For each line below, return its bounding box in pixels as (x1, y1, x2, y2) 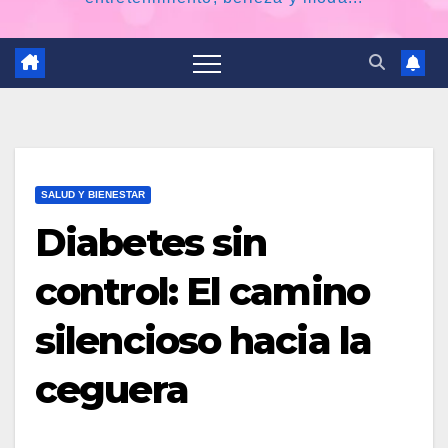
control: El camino (35, 268, 369, 315)
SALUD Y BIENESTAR (41, 189, 145, 200)
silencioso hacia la (35, 317, 371, 364)
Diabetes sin (35, 219, 267, 266)
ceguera (35, 366, 188, 413)
